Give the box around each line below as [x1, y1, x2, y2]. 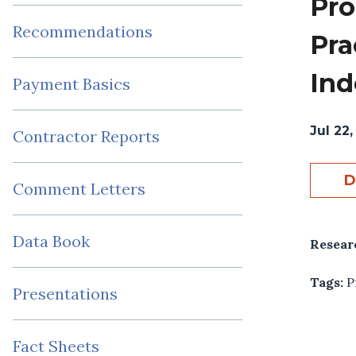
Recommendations [13, 21, 153, 42]
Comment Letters [13, 179, 145, 199]
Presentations [13, 284, 118, 304]
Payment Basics [13, 74, 130, 95]
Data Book [13, 231, 90, 252]
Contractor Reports [13, 126, 160, 147]
